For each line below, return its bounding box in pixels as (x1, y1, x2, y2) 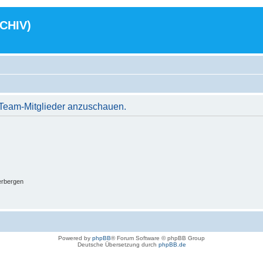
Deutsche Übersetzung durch (77, 241, 159, 248)
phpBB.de (158, 241, 186, 248)
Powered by (58, 234, 92, 241)
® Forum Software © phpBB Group (111, 234, 205, 241)
